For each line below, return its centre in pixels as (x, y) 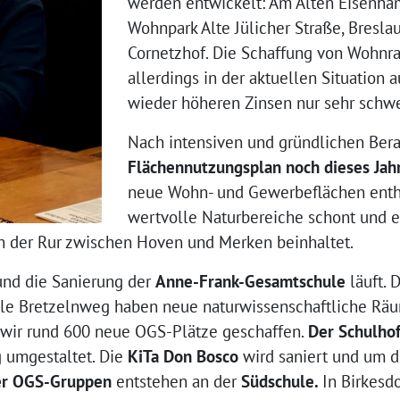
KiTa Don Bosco (183, 357)
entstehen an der (176, 382)
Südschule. (282, 382)
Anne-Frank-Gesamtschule (250, 282)
